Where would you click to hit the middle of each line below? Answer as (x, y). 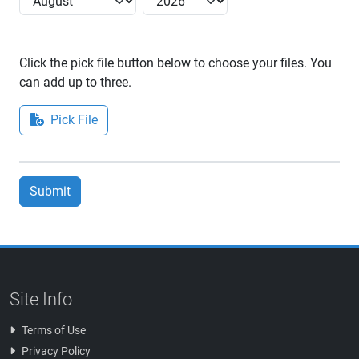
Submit (50, 192)
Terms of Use (54, 331)
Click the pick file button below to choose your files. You (175, 63)
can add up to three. (75, 83)
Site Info (41, 300)
